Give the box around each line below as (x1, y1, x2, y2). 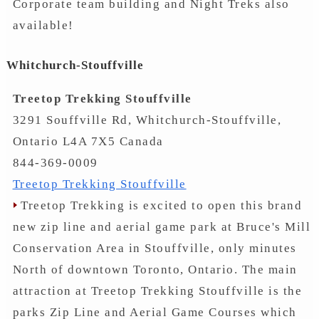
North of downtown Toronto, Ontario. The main (12, 262, 298, 276)
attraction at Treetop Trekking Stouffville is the (12, 283, 303, 298)
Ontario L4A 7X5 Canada (12, 134, 164, 148)
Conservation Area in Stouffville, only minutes (12, 241, 297, 255)
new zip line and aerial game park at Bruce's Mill (12, 219, 311, 234)
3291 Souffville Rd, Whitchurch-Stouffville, (12, 113, 282, 127)
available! (12, 19, 74, 32)
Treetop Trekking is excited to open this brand (16, 198, 303, 212)
